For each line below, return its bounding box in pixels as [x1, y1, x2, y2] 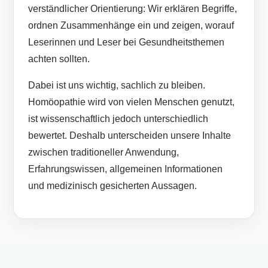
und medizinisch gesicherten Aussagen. [28, 181, 197, 191]
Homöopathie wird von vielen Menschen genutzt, [28, 97, 235, 107]
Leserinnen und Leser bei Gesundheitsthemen [28, 37, 225, 47]
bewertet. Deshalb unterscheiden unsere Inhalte [28, 130, 232, 141]
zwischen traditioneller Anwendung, [28, 147, 179, 157]
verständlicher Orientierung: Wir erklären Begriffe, [28, 4, 237, 14]
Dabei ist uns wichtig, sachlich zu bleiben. [28, 80, 206, 90]
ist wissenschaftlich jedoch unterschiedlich [28, 114, 209, 124]
